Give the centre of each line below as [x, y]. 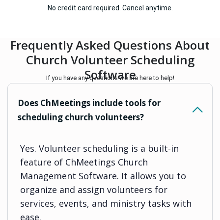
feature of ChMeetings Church [84, 162]
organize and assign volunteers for [94, 189]
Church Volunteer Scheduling [110, 59]
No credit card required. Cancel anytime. [110, 8]
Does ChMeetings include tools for [89, 103]
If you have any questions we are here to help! [110, 78]
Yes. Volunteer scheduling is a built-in [99, 148]
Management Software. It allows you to [103, 176]
